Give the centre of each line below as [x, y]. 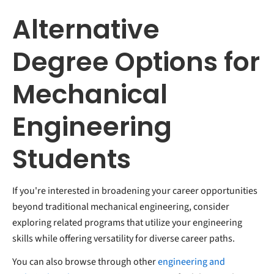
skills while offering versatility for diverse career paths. [124, 238]
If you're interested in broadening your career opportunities [135, 191]
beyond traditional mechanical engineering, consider [121, 206]
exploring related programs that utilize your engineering [127, 222]
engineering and [191, 261]
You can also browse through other [85, 261]
